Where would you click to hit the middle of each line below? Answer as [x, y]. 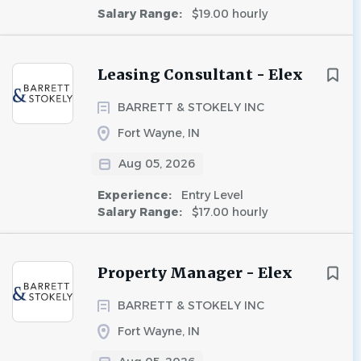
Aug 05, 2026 [157, 164]
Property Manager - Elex [195, 273]
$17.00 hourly [228, 212]
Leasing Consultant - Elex [200, 75]
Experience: [136, 195]
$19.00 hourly [228, 14]
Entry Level [211, 195]
